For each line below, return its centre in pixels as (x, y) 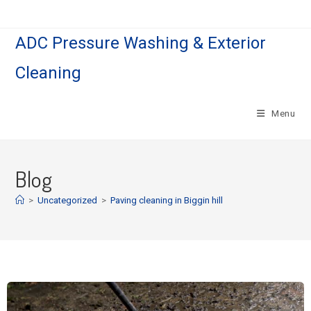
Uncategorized (68, 200)
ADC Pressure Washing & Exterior (141, 43)
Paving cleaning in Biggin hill (167, 200)
